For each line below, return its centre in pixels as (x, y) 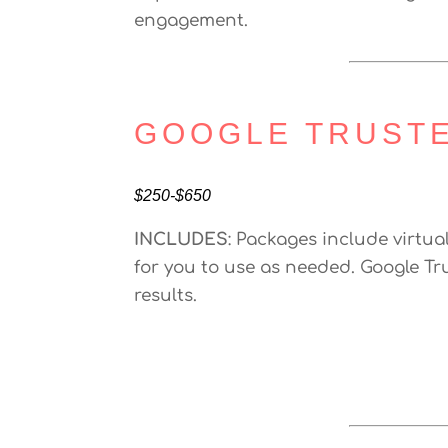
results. (166, 295)
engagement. (191, 20)
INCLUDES (181, 239)
